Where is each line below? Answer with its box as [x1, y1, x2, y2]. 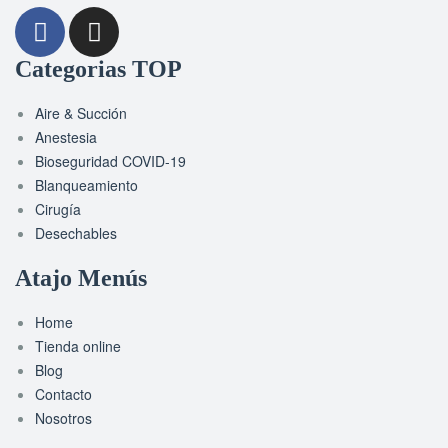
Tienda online [35, 336, 121, 357]
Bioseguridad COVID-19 [35, 151, 186, 172]
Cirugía [35, 199, 81, 220]
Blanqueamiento [35, 175, 138, 196]
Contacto [35, 384, 92, 405]
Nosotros [35, 408, 92, 429]
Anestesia [35, 127, 97, 148]
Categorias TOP [15, 56, 182, 83]
